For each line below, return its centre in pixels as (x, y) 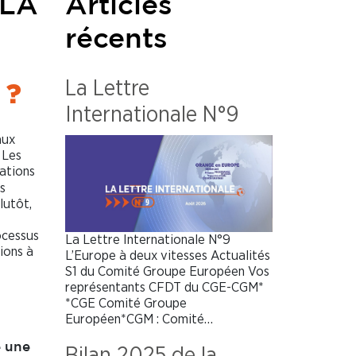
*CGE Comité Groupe (126, 303)
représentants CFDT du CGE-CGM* (164, 287)
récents (116, 39)
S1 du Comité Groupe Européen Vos (167, 271)
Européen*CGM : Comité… (139, 319)
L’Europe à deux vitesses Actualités (168, 255)
